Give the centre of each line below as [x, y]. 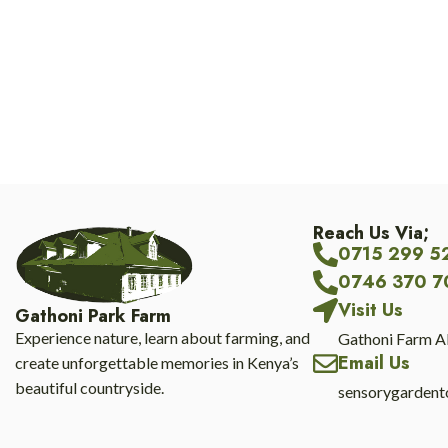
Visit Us [370, 310]
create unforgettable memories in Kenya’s [157, 363]
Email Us [374, 363]
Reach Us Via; [371, 233]
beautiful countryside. [89, 388]
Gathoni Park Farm [93, 316]
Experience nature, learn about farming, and [162, 338]
